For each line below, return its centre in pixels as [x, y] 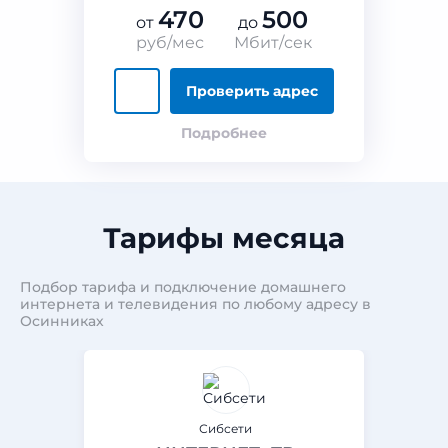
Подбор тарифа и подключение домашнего [183, 287]
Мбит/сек [273, 42]
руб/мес [170, 42]
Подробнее [224, 133]
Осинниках [62, 321]
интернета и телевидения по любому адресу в [195, 304]
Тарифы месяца [224, 238]
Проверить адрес [252, 91]
